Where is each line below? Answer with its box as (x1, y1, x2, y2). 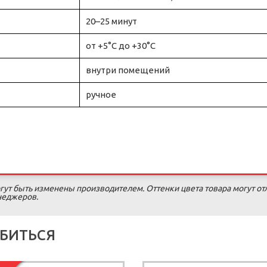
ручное (86, 89, 116, 100)
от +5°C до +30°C (86, 41, 156, 51)
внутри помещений (86, 65, 170, 75)
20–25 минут (86, 16, 137, 26)
